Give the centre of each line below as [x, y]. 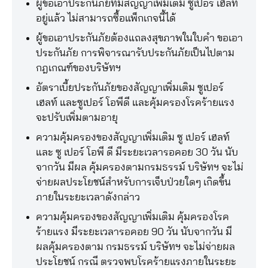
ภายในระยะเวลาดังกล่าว [88, 197]
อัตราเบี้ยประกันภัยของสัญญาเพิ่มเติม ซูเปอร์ [130, 88]
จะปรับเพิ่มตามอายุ [77, 118]
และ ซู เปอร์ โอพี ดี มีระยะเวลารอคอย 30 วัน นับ [137, 152]
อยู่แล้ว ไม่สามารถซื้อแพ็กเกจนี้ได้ [106, 18]
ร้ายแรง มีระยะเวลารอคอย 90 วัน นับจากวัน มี [134, 232]
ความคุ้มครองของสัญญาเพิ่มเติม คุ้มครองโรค [133, 217]
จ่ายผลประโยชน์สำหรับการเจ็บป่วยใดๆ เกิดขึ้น [133, 182]
